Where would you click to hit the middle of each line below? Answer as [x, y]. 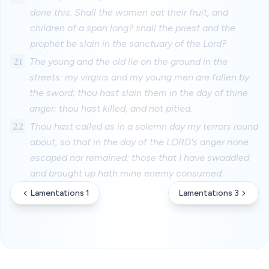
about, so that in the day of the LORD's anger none [139, 142]
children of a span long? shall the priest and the [132, 28]
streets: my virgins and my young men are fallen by [139, 77]
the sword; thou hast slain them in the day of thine [139, 93]
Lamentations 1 [60, 193]
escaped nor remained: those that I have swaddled [139, 158]
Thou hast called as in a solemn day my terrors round [144, 126]
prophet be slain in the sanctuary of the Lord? [128, 44]
